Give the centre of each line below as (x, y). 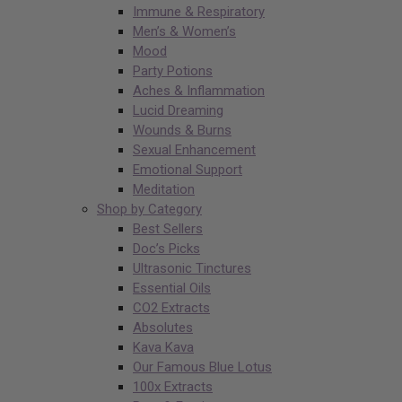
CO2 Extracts (171, 308)
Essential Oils (172, 288)
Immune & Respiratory (199, 12)
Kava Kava (163, 348)
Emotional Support (188, 170)
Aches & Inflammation (199, 91)
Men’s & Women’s (184, 32)
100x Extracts (173, 387)
